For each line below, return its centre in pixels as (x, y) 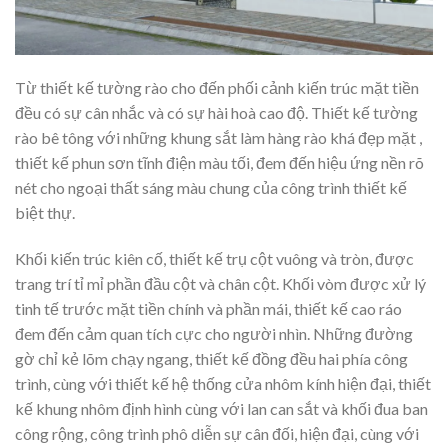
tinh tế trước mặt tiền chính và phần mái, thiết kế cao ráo (208, 309)
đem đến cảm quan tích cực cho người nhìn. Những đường (214, 334)
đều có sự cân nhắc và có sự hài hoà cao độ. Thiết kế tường (216, 113)
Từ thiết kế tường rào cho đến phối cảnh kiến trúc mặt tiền (217, 88)
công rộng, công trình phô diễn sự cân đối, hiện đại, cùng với (217, 434)
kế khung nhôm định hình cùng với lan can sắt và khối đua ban (221, 409)
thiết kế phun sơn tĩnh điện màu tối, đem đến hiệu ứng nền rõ (219, 163)
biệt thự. (45, 213)
